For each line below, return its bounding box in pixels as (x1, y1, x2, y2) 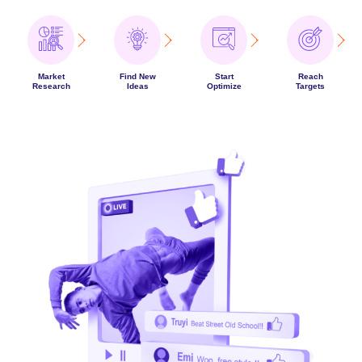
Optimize (206, 81, 242, 90)
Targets (296, 81, 326, 90)
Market (37, 71, 65, 81)
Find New (119, 71, 156, 81)
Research (32, 81, 70, 90)
